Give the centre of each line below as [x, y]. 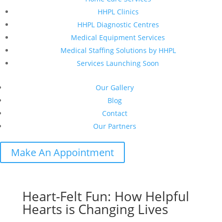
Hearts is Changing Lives [95, 209]
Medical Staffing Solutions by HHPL [118, 50]
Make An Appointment [62, 152]
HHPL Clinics [118, 12]
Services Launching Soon [118, 63]
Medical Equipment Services [118, 37]
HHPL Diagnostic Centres [118, 25]
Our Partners [114, 126]
